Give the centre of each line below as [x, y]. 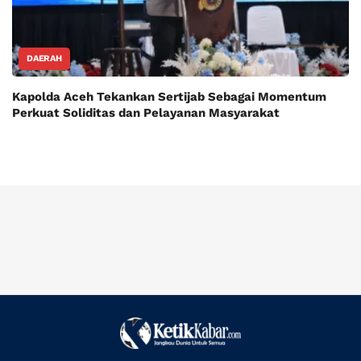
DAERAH [44, 59]
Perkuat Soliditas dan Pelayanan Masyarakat [146, 113]
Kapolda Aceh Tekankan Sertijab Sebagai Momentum [169, 97]
